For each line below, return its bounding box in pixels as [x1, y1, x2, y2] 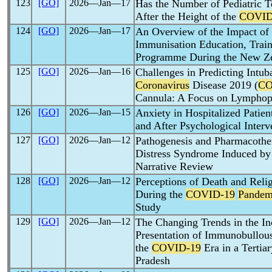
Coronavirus [135, 79, 189, 91]
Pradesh [135, 254, 170, 267]
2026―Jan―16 [69, 66, 131, 76]
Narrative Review [135, 160, 213, 172]
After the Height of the [135, 10, 239, 22]
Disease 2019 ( [189, 79, 258, 91]
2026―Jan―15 [69, 107, 131, 117]
